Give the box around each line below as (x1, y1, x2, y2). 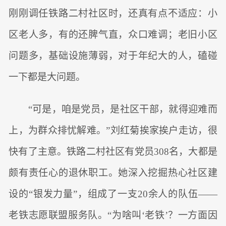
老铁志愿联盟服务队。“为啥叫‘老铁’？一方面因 (9, 209, 217, 220)
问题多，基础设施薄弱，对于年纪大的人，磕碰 (9, 50, 217, 62)
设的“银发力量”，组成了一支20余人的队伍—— (9, 188, 217, 199)
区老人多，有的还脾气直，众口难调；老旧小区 (9, 29, 217, 40)
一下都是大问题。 (9, 72, 86, 83)
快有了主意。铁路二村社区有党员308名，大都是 (9, 146, 217, 157)
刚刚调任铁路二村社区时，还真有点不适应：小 (9, 8, 217, 19)
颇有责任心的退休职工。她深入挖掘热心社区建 (9, 167, 217, 178)
